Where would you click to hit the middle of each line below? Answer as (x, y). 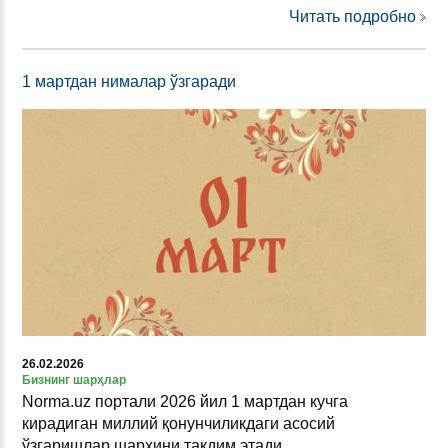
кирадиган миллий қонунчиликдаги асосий (178, 423)
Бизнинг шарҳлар (74, 379)
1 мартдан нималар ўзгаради (129, 81)
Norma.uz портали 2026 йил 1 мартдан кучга (185, 401)
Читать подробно (352, 16)
